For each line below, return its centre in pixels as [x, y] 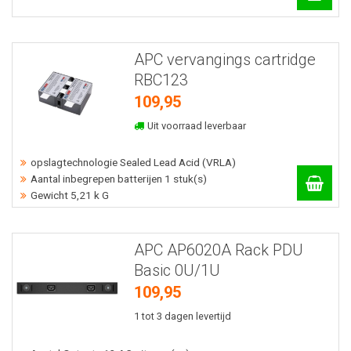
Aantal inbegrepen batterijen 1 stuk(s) [119, 179]
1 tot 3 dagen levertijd [182, 317]
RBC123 [161, 80]
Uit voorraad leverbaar [196, 125]
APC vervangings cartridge [224, 59]
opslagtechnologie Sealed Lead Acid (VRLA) [133, 163]
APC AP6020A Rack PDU [218, 250]
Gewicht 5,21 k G [70, 195]
